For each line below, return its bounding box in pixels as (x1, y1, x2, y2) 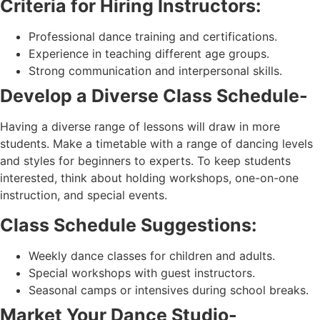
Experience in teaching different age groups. (29, 46, 269, 61)
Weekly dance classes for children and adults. (29, 248, 275, 263)
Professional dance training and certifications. (29, 29, 277, 44)
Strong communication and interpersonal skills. (29, 64, 282, 79)
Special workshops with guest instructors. (29, 265, 255, 280)
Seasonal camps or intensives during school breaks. (29, 282, 309, 297)
